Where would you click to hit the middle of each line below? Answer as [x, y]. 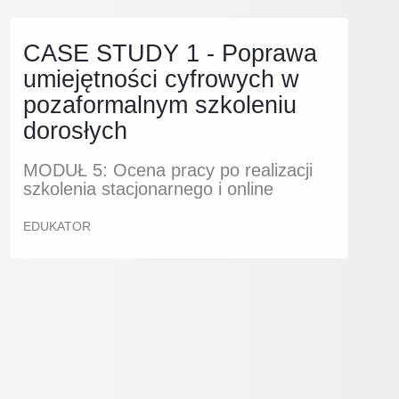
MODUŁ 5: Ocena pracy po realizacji [168, 170]
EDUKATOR [57, 226]
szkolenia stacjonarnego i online [148, 189]
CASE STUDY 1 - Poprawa [170, 53]
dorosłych [75, 130]
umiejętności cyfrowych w [161, 79]
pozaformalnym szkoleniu [160, 105]
